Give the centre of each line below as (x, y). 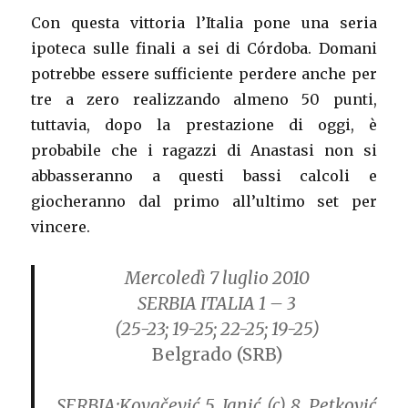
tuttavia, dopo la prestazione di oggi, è (204, 125)
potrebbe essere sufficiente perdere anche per (204, 74)
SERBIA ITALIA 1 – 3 (217, 304)
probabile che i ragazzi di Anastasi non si (204, 151)
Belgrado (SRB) (217, 355)
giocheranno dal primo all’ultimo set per (204, 202)
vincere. (61, 227)
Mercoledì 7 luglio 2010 (217, 278)
